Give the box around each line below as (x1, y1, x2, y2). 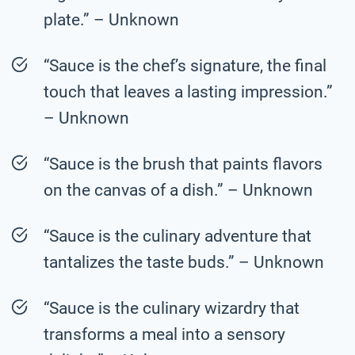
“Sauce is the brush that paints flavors (44, 154, 323, 174)
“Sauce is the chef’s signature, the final (44, 55, 326, 75)
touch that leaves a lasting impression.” (44, 82, 333, 101)
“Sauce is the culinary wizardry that (44, 298, 300, 318)
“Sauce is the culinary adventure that (44, 226, 311, 246)
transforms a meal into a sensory (44, 324, 285, 344)
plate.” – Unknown (44, 10, 179, 29)
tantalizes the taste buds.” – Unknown (44, 252, 324, 272)
